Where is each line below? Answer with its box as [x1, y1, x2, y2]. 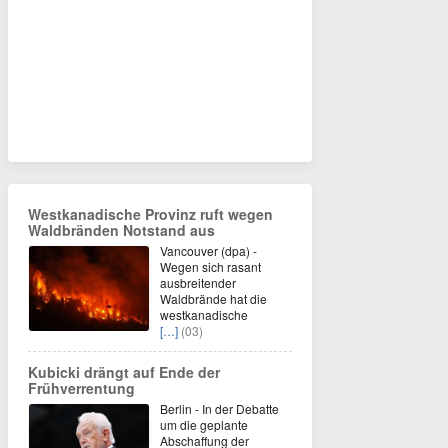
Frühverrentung [28, 378, 135, 398]
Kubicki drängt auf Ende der [28, 362, 220, 382]
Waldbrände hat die [160, 290, 267, 307]
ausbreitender [160, 274, 236, 291]
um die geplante [160, 416, 248, 433]
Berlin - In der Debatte [160, 400, 279, 417]
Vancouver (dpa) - [160, 242, 257, 259]
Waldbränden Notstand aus [28, 220, 215, 240]
